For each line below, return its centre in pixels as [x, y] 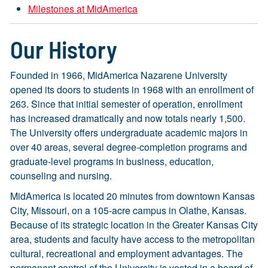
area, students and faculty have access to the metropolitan [133, 239]
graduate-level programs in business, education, [112, 161]
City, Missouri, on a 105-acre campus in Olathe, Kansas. [128, 210]
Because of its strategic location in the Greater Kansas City [134, 225]
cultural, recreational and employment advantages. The [127, 253]
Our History [64, 49]
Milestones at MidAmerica [83, 9]
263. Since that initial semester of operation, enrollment [126, 104]
